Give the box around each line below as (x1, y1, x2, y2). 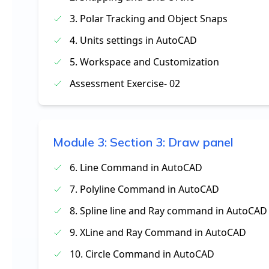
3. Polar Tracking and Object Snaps (70, 12, 228, 25)
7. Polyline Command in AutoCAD (70, 183, 219, 196)
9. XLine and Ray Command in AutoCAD (70, 226, 246, 239)
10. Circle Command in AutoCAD (70, 247, 214, 261)
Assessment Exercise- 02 (70, 77, 180, 90)
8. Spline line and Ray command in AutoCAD (70, 204, 267, 217)
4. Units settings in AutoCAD (70, 34, 197, 47)
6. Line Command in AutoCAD (70, 161, 202, 174)
